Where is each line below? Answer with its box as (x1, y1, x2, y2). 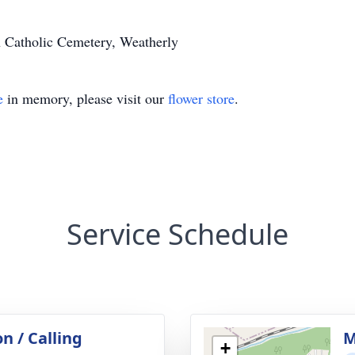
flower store (168, 89, 235, 108)
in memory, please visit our (3, 89, 168, 108)
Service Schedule (67, 215, 288, 254)
